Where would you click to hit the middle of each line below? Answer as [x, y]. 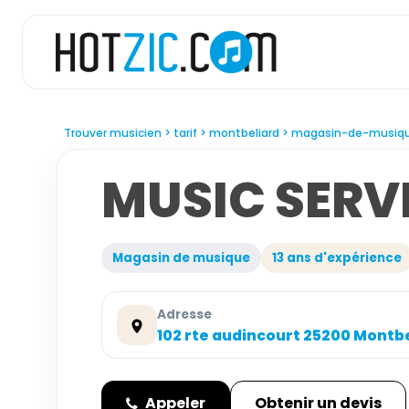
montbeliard [244, 133]
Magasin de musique [181, 258]
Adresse [184, 314]
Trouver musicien [113, 133]
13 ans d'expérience [337, 258]
